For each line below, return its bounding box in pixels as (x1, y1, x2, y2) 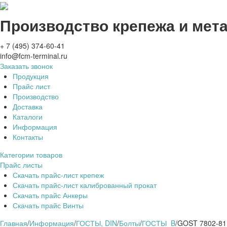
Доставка (13, 101, 43, 112)
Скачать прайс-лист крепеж (13, 170, 104, 180)
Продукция (13, 71, 49, 82)
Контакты (13, 132, 43, 142)
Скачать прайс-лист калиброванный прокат (13, 180, 157, 191)
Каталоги (13, 111, 43, 122)
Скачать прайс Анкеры (13, 190, 88, 201)
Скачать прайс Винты (13, 200, 84, 211)
